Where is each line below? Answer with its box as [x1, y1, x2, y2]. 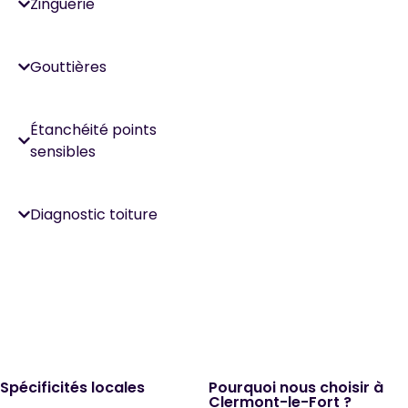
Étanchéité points [30, 118, 158, 140]
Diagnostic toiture [30, 203, 158, 225]
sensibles [30, 140, 97, 162]
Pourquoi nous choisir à [209, 376, 384, 398]
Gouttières [30, 56, 107, 77]
